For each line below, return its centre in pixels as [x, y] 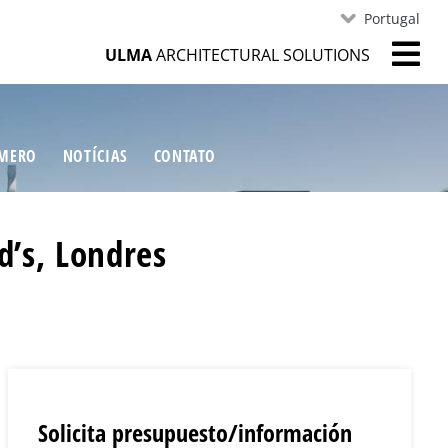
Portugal [391, 18]
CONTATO [185, 156]
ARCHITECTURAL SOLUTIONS [260, 54]
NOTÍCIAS [95, 156]
